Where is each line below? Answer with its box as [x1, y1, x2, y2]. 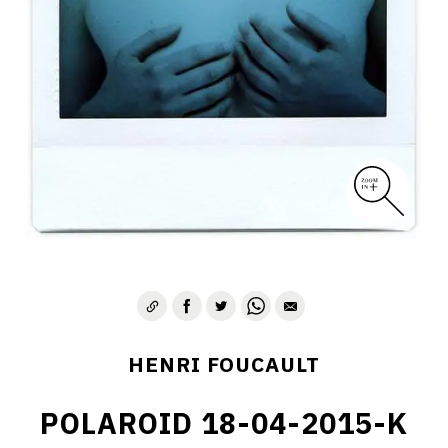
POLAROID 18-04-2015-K [39, 404, 408, 442]
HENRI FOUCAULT [127, 351, 320, 378]
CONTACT [169, 17, 279, 43]
